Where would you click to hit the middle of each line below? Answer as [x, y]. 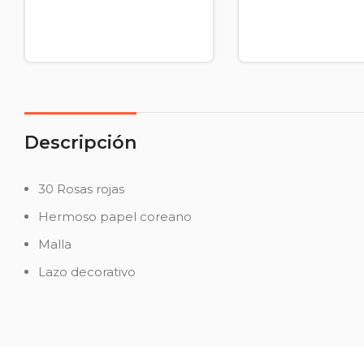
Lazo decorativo [87, 271]
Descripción [81, 142]
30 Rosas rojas [82, 188]
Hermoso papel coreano [115, 216]
